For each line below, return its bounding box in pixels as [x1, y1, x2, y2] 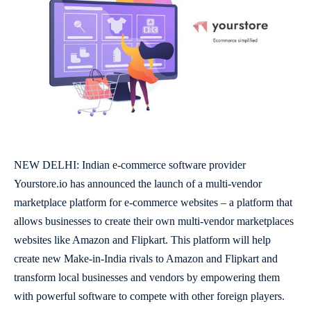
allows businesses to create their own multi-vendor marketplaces [14, 215, 294, 227]
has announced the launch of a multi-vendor [67, 178, 262, 190]
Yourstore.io [14, 178, 67, 190]
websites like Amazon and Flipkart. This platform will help [14, 234, 271, 246]
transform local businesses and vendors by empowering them [14, 271, 280, 283]
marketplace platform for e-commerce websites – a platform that [14, 196, 292, 208]
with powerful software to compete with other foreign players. [14, 290, 285, 302]
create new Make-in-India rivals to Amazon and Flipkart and [14, 253, 278, 264]
